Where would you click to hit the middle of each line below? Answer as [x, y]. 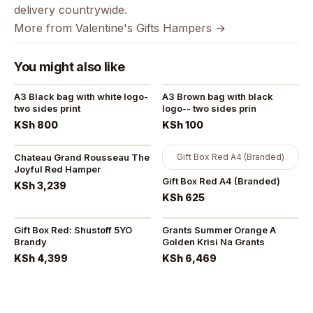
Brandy [30, 242]
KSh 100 [183, 125]
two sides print [47, 109]
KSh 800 [36, 125]
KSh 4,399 [41, 259]
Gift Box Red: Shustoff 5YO [73, 230]
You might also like [70, 67]
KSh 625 [183, 198]
